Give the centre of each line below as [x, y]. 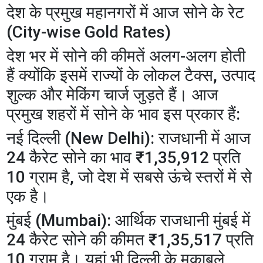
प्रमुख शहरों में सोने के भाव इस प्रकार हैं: [124, 114]
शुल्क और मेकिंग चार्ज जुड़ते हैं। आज [113, 95]
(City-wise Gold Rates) [89, 32]
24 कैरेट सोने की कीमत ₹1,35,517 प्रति [130, 240]
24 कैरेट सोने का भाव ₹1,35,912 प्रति [124, 157]
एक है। [28, 196]
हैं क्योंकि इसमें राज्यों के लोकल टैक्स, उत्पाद [131, 75]
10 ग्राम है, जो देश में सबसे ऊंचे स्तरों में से [129, 177]
